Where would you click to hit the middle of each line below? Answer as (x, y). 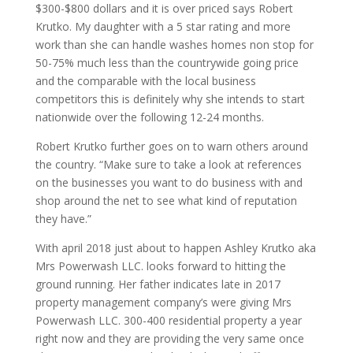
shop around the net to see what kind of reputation (166, 201)
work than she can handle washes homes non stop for (174, 45)
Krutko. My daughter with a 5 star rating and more (163, 26)
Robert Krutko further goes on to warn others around (171, 146)
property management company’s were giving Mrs (163, 302)
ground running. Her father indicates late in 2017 (158, 284)
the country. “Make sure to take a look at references (168, 164)
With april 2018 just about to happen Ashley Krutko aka (175, 248)
